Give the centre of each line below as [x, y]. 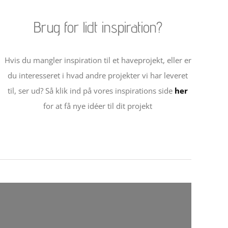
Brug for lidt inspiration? [98, 27]
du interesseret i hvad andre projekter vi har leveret [98, 76]
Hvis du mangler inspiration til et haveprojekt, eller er [98, 60]
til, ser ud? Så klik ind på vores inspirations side [91, 91]
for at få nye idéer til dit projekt [98, 106]
